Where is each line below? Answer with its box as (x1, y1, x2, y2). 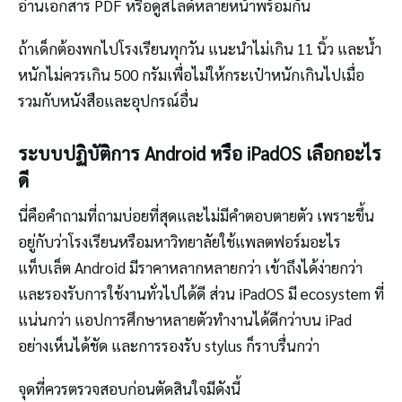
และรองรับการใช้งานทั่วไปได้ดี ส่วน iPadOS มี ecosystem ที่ (18, 284, 384, 304)
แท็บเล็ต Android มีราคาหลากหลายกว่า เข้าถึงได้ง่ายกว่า (18, 258, 363, 278)
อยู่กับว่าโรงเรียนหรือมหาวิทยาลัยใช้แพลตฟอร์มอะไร (18, 232, 341, 252)
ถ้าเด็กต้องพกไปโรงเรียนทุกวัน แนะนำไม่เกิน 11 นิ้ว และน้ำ (18, 39, 381, 59)
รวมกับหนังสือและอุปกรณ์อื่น (18, 91, 198, 111)
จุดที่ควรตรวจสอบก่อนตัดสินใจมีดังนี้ (18, 378, 240, 398)
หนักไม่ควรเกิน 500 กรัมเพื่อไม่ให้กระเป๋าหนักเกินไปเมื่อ (18, 65, 364, 85)
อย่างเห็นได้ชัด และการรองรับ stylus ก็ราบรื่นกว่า (18, 336, 319, 356)
